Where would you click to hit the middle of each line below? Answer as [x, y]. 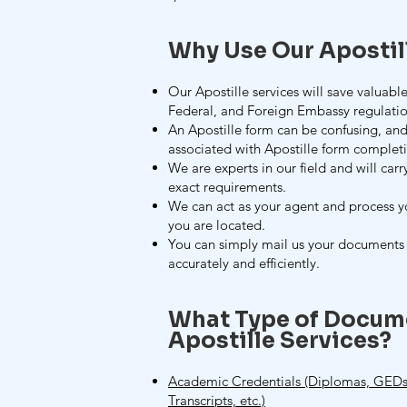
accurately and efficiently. [244, 263]
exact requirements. [227, 187]
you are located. [217, 225]
